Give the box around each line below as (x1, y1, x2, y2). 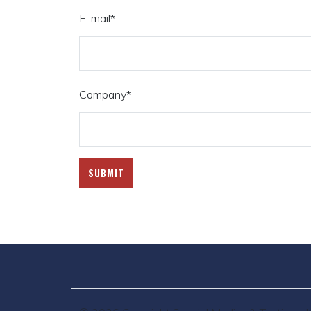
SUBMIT (88, 166, 124, 180)
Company (79, 87, 126, 101)
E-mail (79, 11, 110, 25)
